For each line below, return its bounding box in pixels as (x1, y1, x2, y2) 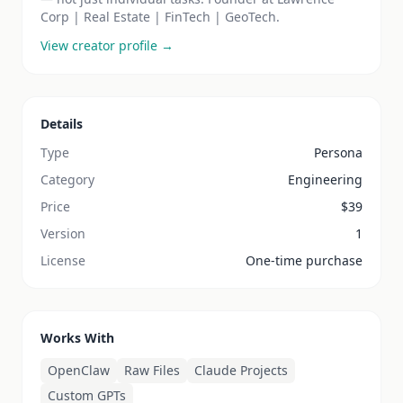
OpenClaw (48, 362, 110, 379)
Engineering (288, 171, 363, 188)
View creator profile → (40, 37, 174, 54)
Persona (314, 144, 363, 161)
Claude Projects (194, 362, 288, 379)
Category (40, 171, 94, 188)
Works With (40, 329, 114, 346)
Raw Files (124, 362, 180, 379)
